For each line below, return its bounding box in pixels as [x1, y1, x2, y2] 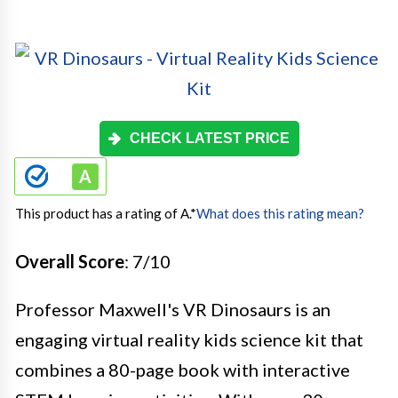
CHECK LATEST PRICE [130, 131, 290, 147]
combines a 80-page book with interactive [15, 359, 350, 381]
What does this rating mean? [196, 205, 364, 222]
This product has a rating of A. [15, 205, 190, 222]
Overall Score [15, 251, 124, 273]
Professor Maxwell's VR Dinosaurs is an [15, 298, 330, 321]
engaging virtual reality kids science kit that [15, 329, 363, 351]
